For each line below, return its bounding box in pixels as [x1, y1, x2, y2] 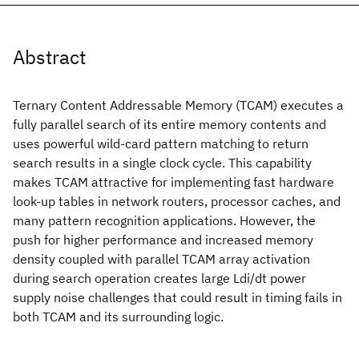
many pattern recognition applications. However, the [13, 212, 316, 228]
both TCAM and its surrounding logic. [13, 309, 224, 325]
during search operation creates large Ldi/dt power [13, 270, 306, 286]
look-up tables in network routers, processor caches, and [13, 193, 341, 209]
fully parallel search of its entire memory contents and [13, 116, 326, 132]
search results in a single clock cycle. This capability [13, 155, 312, 171]
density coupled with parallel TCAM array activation [13, 251, 310, 267]
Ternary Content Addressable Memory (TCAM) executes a [13, 97, 344, 113]
